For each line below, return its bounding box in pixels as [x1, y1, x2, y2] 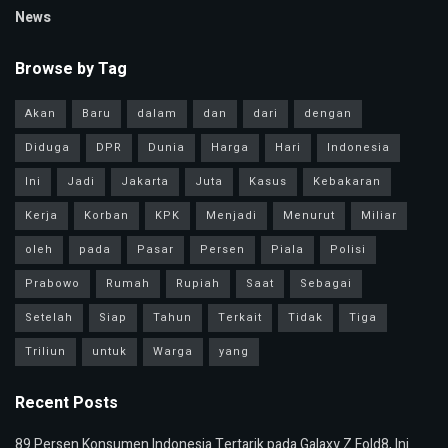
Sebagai [300, 275, 352, 293]
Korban [84, 207, 129, 225]
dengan [304, 105, 352, 123]
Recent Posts [15, 391, 118, 416]
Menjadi [206, 207, 257, 225]
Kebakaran [313, 173, 381, 191]
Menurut [283, 207, 335, 225]
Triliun [25, 343, 66, 361]
